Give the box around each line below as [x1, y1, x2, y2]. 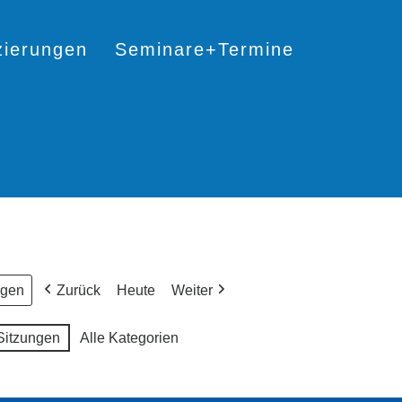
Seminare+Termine [115, 39, 294, 59]
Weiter [171, 283, 213, 298]
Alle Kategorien [80, 330, 179, 345]
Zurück [57, 283, 100, 298]
